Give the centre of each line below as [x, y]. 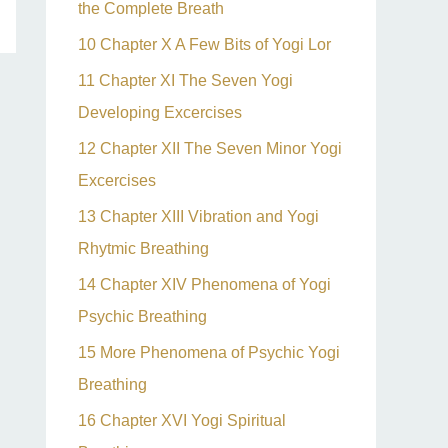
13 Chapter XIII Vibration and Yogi [198, 216]
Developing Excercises [160, 112]
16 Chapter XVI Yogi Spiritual [182, 420]
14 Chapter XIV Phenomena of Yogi [204, 284]
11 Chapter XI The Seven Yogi [185, 80]
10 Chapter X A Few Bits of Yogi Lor [204, 44]
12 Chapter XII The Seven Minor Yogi [210, 148]
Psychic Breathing [142, 316]
